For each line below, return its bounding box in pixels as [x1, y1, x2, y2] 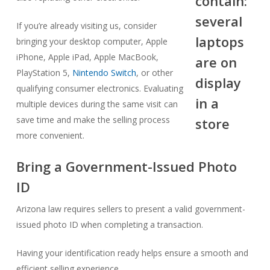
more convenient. [16, 130, 84, 141]
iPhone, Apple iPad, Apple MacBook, [16, 51, 159, 63]
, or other [136, 67, 173, 78]
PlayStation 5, [16, 67, 72, 78]
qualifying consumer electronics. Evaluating [16, 83, 183, 94]
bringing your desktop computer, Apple [16, 36, 168, 47]
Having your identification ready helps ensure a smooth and [16, 247, 248, 259]
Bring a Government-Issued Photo [16, 157, 237, 175]
